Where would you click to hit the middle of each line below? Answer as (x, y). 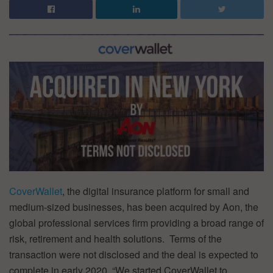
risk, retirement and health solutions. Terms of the (115, 238)
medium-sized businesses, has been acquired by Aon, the (134, 207)
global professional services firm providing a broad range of (136, 222)
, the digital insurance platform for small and (156, 191)
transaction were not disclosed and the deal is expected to (134, 254)
